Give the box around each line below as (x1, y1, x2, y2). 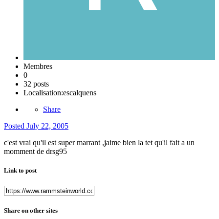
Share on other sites (4, 206, 58, 214)
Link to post (4, 167, 37, 175)
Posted (4, 122, 26, 131)
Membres (23, 62, 52, 71)
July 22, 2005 (26, 122, 68, 131)
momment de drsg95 (4, 147, 67, 156)
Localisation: (23, 88, 63, 97)
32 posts (23, 80, 49, 88)
